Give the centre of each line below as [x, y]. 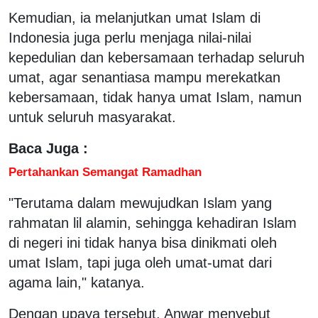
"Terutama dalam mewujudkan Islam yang [140, 203]
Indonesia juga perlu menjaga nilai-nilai [130, 37]
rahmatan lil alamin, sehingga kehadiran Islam [153, 223]
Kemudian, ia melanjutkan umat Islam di [135, 17]
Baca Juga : [48, 148]
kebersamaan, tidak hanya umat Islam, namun [155, 97]
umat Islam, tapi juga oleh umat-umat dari [140, 262]
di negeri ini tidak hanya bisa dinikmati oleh [143, 242]
